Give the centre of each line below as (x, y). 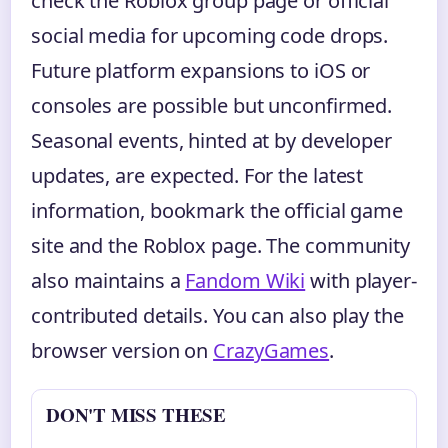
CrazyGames (271, 350)
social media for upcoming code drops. (210, 35)
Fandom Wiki (245, 280)
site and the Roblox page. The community (221, 245)
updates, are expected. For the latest (197, 175)
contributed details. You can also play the (217, 315)
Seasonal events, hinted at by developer (212, 140)
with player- (361, 280)
